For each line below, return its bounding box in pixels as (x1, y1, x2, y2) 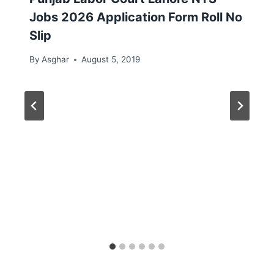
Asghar (42, 54, 70, 65)
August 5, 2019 (81, 54, 141, 65)
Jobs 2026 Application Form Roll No (29, 10, 242, 25)
